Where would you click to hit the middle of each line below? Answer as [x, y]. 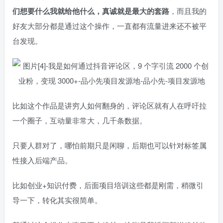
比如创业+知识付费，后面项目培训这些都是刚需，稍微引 [108, 185]
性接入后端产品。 [42, 160]
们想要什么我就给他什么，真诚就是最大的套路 [91, 11]
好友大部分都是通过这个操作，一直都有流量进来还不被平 [110, 26]
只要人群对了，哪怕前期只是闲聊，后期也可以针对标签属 [110, 145]
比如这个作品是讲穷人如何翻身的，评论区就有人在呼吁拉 [110, 105]
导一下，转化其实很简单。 [57, 200]
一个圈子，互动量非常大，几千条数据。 [80, 120]
